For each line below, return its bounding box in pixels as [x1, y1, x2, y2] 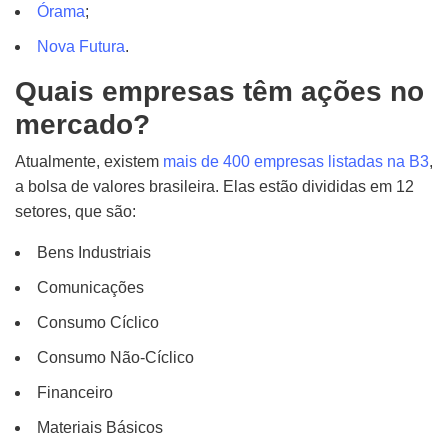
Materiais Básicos [37, 419, 163, 436]
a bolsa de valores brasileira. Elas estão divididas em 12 [15, 178, 414, 195]
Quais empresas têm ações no [15, 76, 424, 107]
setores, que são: [15, 203, 136, 220]
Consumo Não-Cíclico [37, 349, 194, 366]
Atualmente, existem [15, 153, 163, 170]
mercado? [15, 109, 150, 140]
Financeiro [37, 384, 113, 401]
